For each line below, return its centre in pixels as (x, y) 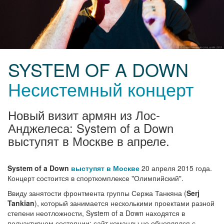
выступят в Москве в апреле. (89, 141)
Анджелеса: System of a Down (91, 128)
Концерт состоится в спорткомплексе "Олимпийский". (95, 178)
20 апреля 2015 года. (176, 168)
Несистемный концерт (101, 89)
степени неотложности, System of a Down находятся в (96, 213)
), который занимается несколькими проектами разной (124, 203)
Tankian (21, 203)
